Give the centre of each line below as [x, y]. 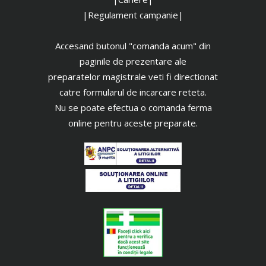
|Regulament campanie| [133, 15]
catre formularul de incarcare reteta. [133, 92]
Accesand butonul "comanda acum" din [133, 45]
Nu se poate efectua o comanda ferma [133, 107]
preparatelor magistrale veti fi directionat [133, 76]
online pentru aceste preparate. [133, 123]
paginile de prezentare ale [133, 61]
